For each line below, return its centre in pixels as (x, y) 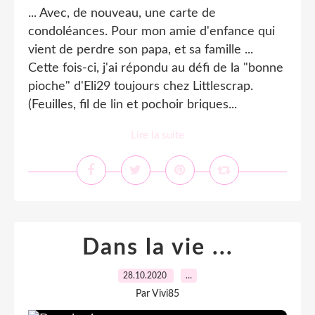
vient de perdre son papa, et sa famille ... (141, 50)
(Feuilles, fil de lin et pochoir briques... (133, 105)
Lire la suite (157, 135)
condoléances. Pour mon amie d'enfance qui (152, 32)
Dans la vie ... (157, 247)
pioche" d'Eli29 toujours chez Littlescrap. (141, 86)
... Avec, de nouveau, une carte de (122, 13)
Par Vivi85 (157, 294)
